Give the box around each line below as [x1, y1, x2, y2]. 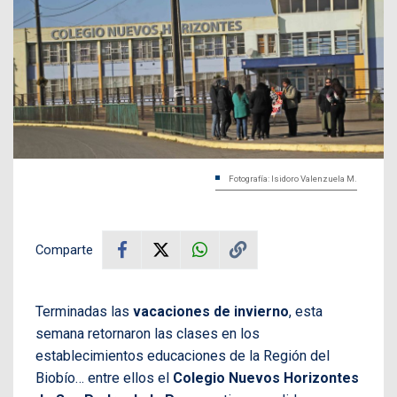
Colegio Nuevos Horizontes [173, 369, 359, 386]
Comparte [35, 241, 93, 258]
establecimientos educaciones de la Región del [35, 346, 330, 364]
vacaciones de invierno [133, 302, 289, 320]
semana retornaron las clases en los [35, 324, 260, 342]
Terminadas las [35, 302, 133, 320]
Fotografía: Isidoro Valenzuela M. [229, 173, 357, 183]
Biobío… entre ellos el [35, 369, 173, 386]
